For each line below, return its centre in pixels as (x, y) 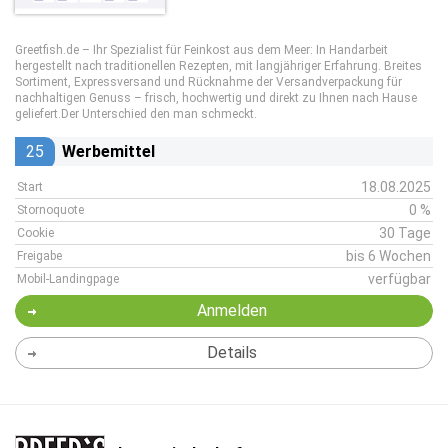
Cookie (35, 233)
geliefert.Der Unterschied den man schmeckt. (136, 114)
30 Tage (405, 233)
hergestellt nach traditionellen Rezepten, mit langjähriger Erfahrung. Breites (218, 66)
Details (231, 352)
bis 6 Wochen (388, 256)
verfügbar (399, 279)
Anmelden (231, 310)
